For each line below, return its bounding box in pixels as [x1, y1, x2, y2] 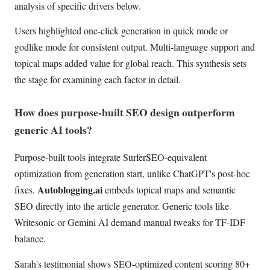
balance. [14, 232, 46, 245]
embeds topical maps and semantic [102, 183, 236, 196]
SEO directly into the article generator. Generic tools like [14, 199, 229, 213]
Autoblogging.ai [37, 183, 102, 197]
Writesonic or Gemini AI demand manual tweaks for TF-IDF [14, 216, 245, 229]
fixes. [14, 183, 37, 196]
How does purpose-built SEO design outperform [14, 104, 235, 120]
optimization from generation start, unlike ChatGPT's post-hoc [14, 167, 250, 180]
